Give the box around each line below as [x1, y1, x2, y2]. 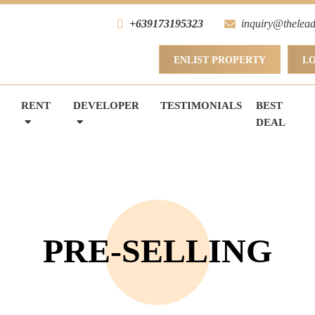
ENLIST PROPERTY [174, 55, 266, 65]
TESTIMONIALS [160, 100, 242, 111]
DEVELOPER [72, 100, 139, 111]
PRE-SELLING [43, 232, 272, 269]
